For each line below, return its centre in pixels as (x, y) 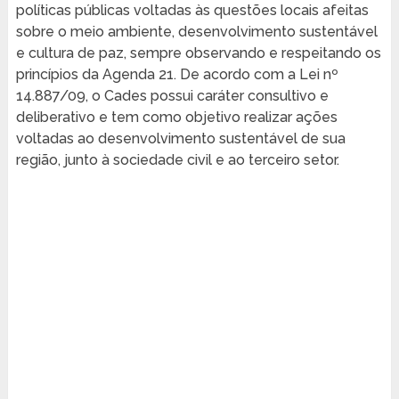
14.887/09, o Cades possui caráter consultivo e (172, 96)
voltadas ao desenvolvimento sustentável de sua (180, 139)
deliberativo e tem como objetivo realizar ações (176, 118)
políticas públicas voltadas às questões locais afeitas (192, 11)
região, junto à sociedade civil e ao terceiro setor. (177, 160)
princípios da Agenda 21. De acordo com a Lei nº (177, 75)
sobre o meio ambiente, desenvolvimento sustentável (196, 32)
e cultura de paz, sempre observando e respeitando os (198, 53)
